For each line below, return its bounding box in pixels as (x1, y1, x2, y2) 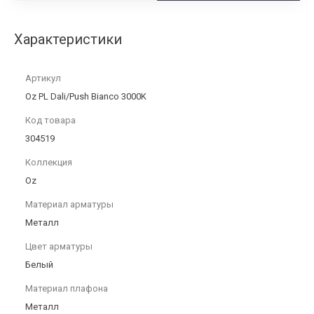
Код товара (25, 115, 76, 125)
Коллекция (25, 157, 72, 168)
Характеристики (14, 31, 122, 48)
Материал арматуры (25, 199, 114, 210)
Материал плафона (25, 283, 108, 294)
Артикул (25, 73, 61, 83)
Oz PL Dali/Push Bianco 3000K (25, 91, 146, 102)
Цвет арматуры (25, 241, 93, 252)
